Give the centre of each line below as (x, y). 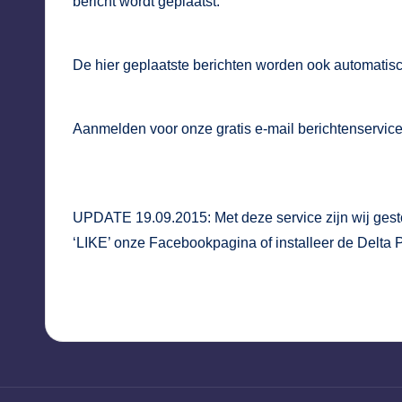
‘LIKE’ (93, 243)
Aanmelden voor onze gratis (164, 129)
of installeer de (307, 243)
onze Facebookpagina (185, 243)
